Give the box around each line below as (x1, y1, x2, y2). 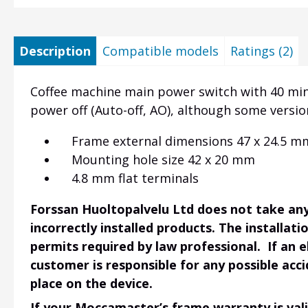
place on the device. (30, 275, 153, 292)
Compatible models (102, 43, 219, 60)
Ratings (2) (230, 43, 293, 60)
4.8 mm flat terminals (58, 170, 199, 187)
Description (19, 43, 91, 60)
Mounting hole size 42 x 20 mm (58, 151, 255, 168)
